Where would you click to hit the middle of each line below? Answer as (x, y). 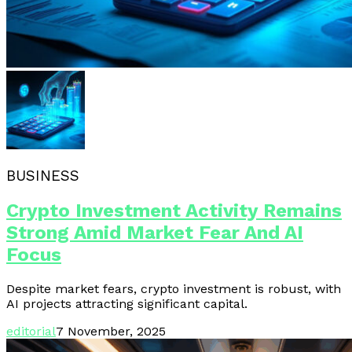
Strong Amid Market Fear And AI (155, 233)
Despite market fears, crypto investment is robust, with (174, 289)
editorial (31, 332)
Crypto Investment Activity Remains (174, 211)
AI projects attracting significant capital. (127, 304)
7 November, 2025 (111, 332)
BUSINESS (43, 176)
